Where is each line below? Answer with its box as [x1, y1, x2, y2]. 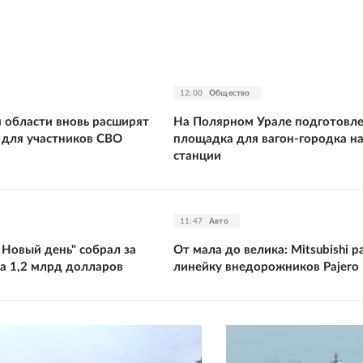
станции [173, 149, 221, 162]
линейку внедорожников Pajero [173, 260, 359, 273]
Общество [209, 88, 250, 97]
